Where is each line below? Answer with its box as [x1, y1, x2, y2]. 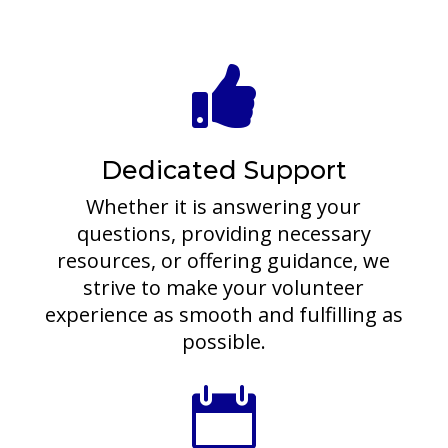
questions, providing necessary [76, 220, 371, 248]
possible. [181, 328, 266, 356]
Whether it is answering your [86, 193, 362, 221]
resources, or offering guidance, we [57, 247, 391, 275]
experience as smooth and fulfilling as [44, 301, 403, 329]
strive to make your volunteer [83, 274, 365, 302]
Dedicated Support [100, 155, 347, 186]
